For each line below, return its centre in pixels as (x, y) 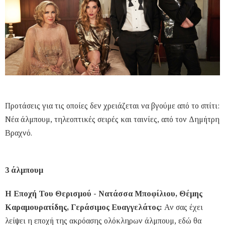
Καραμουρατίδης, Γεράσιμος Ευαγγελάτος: (85, 207)
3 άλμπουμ (24, 170)
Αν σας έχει (184, 207)
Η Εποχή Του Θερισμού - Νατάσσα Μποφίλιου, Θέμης (104, 194)
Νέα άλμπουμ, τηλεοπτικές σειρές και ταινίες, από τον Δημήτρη (112, 120)
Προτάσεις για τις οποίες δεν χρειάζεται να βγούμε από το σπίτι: (112, 106)
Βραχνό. (19, 133)
